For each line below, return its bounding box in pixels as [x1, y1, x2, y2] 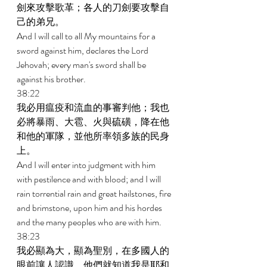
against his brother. [17, 72, 88, 86]
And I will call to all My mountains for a [17, 29, 157, 43]
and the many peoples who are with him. [17, 215, 163, 229]
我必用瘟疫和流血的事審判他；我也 [17, 101, 169, 114]
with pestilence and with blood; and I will [17, 172, 163, 186]
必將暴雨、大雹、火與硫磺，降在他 [17, 115, 169, 129]
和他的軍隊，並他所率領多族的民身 [17, 129, 169, 143]
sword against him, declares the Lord [17, 44, 150, 57]
